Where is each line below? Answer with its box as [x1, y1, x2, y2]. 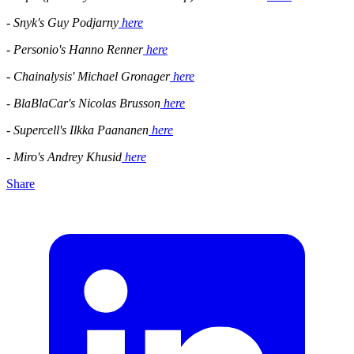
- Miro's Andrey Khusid [6, 149, 122, 164]
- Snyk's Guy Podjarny [6, 15, 119, 29]
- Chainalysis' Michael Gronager [6, 69, 170, 83]
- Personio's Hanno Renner [6, 42, 143, 56]
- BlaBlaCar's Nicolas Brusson [6, 96, 160, 110]
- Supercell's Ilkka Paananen [6, 122, 149, 137]
